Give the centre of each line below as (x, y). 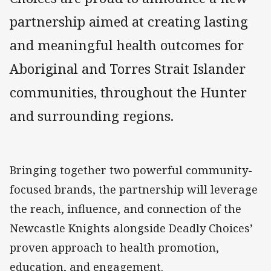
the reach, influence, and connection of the (126, 209)
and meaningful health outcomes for (127, 45)
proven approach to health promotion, (114, 248)
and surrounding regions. (92, 116)
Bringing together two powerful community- (131, 170)
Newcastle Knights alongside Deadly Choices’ (131, 228)
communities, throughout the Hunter (128, 93)
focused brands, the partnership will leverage (134, 190)
